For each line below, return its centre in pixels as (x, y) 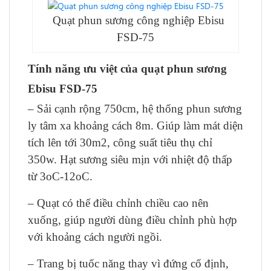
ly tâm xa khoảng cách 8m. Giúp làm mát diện (135, 126)
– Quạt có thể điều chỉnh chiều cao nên (118, 203)
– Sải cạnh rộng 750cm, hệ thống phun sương (135, 109)
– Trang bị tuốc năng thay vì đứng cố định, (128, 263)
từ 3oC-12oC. (60, 176)
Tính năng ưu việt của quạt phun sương (127, 69)
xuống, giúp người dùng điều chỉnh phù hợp (132, 220)
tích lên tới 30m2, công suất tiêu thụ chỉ (120, 142)
